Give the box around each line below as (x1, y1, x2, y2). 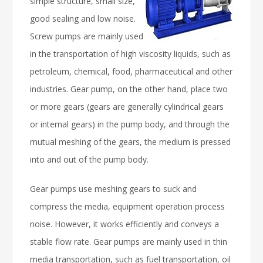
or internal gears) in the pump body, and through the (30, 119, 230, 130)
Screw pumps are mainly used (30, 31, 143, 42)
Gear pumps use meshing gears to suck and (30, 183, 197, 194)
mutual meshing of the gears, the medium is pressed (30, 136, 231, 147)
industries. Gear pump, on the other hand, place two (30, 83, 228, 95)
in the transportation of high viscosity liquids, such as (30, 48, 231, 59)
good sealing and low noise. (30, 13, 136, 24)
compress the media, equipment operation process (30, 201, 225, 212)
